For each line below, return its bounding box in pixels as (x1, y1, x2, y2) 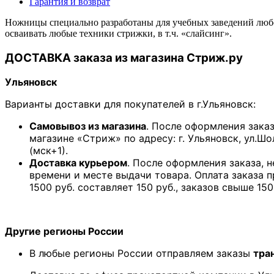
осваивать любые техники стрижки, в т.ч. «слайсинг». (5, 28, 232, 39)
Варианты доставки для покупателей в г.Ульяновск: (5, 98, 256, 111)
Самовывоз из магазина (29, 120, 146, 133)
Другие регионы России (5, 225, 124, 238)
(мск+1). (29, 144, 68, 157)
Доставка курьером (29, 157, 127, 169)
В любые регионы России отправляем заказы (29, 247, 253, 260)
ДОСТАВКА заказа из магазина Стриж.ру (5, 50, 243, 65)
